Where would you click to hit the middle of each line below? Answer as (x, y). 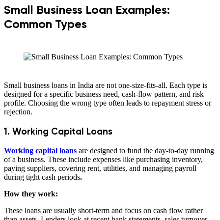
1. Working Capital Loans (58, 131)
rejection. (18, 112)
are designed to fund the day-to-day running (145, 150)
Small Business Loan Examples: (87, 10)
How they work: (31, 193)
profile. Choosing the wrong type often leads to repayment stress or (108, 103)
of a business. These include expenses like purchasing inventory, (103, 159)
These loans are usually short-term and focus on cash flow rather (103, 210)
